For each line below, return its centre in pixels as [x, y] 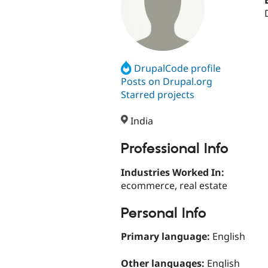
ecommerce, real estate [174, 185]
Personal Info [164, 213]
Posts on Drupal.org [167, 81]
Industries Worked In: [174, 172]
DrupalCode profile [178, 68]
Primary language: [167, 237]
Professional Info [175, 149]
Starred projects [158, 94]
